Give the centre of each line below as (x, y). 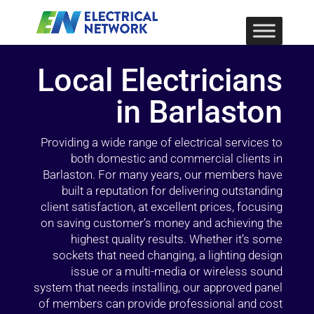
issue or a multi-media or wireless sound (177, 271)
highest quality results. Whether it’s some (177, 239)
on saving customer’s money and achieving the (162, 223)
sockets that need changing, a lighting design (168, 255)
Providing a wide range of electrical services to (162, 142)
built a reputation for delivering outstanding (172, 191)
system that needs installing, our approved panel (158, 287)
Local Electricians (160, 80)
